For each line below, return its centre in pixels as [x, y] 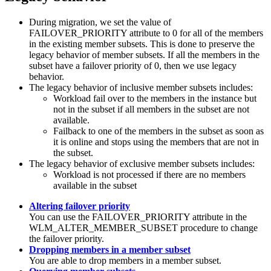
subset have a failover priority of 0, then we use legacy [133, 66]
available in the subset [95, 186]
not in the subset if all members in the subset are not [151, 109]
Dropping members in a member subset [110, 250]
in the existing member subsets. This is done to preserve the [142, 44]
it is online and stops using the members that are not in [156, 142]
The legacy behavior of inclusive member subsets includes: [141, 88]
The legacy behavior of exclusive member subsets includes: [142, 164]
